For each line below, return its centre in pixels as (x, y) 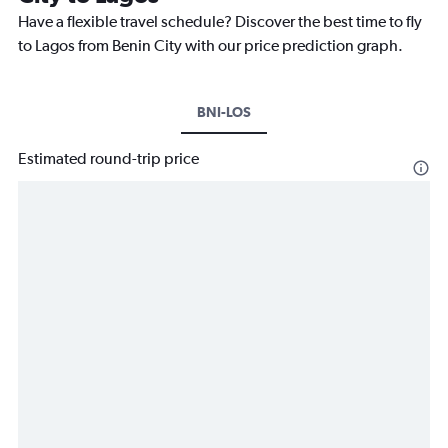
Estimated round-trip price (108, 158)
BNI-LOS (224, 112)
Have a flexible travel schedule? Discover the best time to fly (220, 21)
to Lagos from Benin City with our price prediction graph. (210, 45)
